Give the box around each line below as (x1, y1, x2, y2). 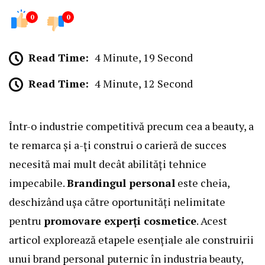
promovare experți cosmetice (44, 214, 196, 228)
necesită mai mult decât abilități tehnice (9, 157, 206, 172)
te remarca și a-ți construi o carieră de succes (9, 138, 227, 153)
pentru (9, 214, 44, 228)
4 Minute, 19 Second (95, 50, 193, 64)
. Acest (196, 214, 227, 228)
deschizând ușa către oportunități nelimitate (9, 195, 225, 209)
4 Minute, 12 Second (95, 76, 193, 91)
